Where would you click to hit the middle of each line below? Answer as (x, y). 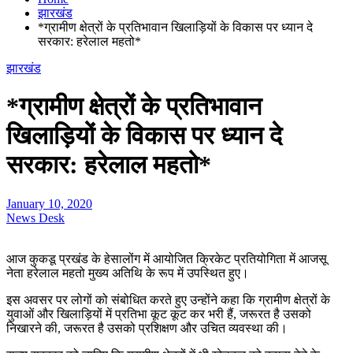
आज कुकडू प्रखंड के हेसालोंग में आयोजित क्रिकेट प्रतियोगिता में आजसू (167, 258)
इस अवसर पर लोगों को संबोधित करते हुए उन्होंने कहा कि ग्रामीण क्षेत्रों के (168, 299)
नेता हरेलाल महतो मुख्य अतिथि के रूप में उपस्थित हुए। (128, 273)
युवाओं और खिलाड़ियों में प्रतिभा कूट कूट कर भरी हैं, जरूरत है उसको (159, 314)
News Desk (35, 217)
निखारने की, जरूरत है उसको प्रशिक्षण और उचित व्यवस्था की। (147, 328)
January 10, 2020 (49, 203)
